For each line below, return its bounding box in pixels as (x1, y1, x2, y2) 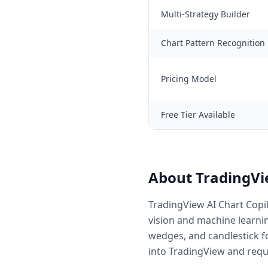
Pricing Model (161, 73, 217, 84)
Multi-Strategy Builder (161, 8, 250, 20)
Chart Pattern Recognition (161, 37, 265, 48)
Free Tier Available (161, 109, 235, 120)
